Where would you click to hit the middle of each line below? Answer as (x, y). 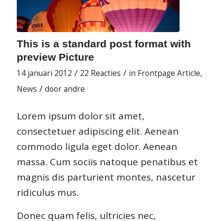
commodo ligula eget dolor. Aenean (97, 146)
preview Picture (55, 57)
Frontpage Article (169, 73)
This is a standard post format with (104, 43)
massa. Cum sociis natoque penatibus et (107, 162)
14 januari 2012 (44, 73)
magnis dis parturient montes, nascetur (106, 177)
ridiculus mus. (47, 192)
